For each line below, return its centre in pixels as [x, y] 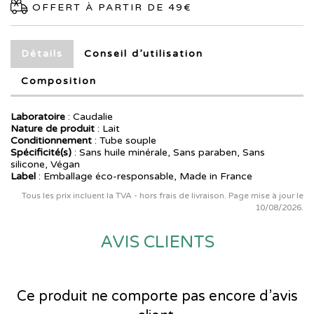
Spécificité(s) [41, 153]
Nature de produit [53, 129]
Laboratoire [38, 117]
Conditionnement [51, 141]
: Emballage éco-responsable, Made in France [144, 177]
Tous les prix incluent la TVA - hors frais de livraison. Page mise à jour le [163, 196]
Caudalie [93, 117]
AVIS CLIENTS [157, 243]
